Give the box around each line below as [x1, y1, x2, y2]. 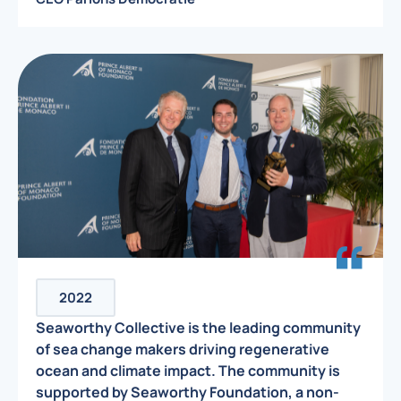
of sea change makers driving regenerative [36, 339, 329, 360]
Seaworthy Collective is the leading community [36, 318, 361, 338]
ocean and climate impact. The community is [36, 361, 340, 381]
